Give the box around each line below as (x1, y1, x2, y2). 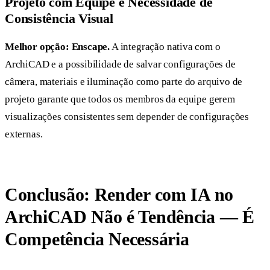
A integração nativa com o (110, 40, 221, 52)
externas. (5, 128, 43, 140)
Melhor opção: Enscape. (5, 40, 110, 52)
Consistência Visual (5, 10, 113, 26)
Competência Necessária (5, 229, 189, 250)
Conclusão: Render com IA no (5, 184, 233, 205)
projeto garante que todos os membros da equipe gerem (5, 93, 235, 105)
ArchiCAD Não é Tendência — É (5, 207, 254, 227)
